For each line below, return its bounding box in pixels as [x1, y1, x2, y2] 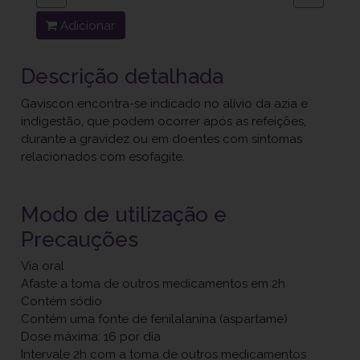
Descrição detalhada [21, 63, 224, 89]
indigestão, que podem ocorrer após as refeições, [21, 113, 307, 129]
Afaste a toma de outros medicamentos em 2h [21, 276, 286, 292]
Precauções [21, 226, 139, 252]
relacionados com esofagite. [21, 149, 186, 164]
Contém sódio [21, 294, 103, 309]
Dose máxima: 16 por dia [21, 329, 162, 345]
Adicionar [57, 18, 116, 33]
